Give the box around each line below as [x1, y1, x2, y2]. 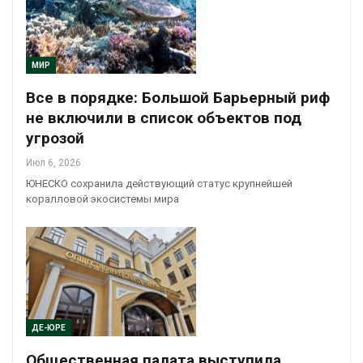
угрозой [26, 129, 84, 148]
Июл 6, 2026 [26, 157, 81, 169]
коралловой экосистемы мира [26, 193, 179, 206]
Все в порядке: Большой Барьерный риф [26, 88, 330, 108]
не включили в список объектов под [26, 109, 301, 128]
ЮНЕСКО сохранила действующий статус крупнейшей [26, 177, 293, 190]
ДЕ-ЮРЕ [32, 322, 66, 332]
